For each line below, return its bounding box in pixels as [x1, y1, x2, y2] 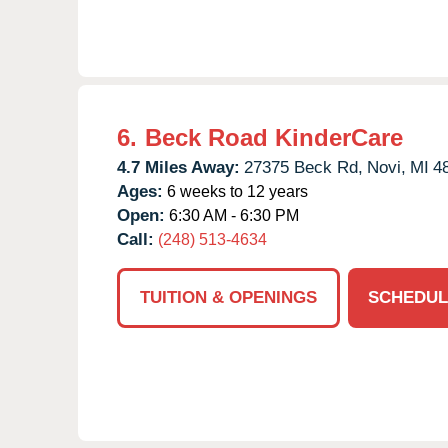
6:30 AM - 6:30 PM [165, 206, 299, 224]
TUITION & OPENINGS [140, 287, 317, 307]
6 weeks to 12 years [163, 182, 308, 200]
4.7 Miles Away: [117, 157, 240, 177]
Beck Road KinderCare [145, 123, 403, 151]
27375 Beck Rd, [244, 157, 363, 177]
